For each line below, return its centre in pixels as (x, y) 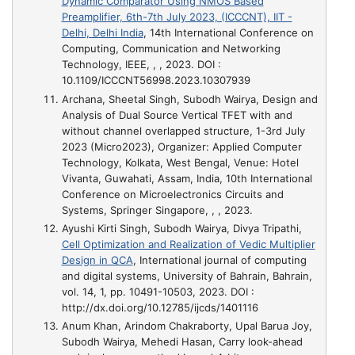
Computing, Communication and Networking (171, 49)
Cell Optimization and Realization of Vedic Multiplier (188, 244)
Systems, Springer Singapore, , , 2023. (157, 210)
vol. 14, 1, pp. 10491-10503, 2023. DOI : (158, 291)
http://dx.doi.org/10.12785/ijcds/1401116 (160, 307)
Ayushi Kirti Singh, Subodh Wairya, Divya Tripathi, (181, 228)
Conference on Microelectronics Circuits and (172, 194)
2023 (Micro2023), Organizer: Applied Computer (181, 146)
